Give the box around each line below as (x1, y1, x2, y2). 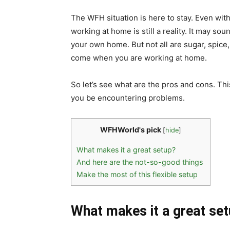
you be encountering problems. (71, 93, 185, 103)
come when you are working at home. (71, 53, 207, 63)
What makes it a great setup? (76, 145, 176, 154)
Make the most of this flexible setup (76, 169, 198, 179)
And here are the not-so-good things (76, 157, 205, 166)
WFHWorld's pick (100, 125, 161, 135)
